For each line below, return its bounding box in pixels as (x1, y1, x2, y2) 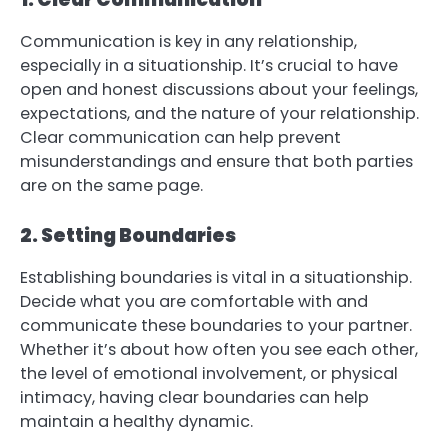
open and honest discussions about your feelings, (20, 77, 418, 101)
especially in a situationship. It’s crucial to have (20, 53, 398, 77)
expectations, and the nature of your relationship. (20, 101, 419, 125)
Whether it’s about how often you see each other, (20, 338, 418, 362)
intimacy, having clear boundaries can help (20, 386, 369, 410)
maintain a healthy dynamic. (20, 410, 253, 434)
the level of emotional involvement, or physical (20, 362, 398, 386)
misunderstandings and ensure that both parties (20, 149, 413, 173)
